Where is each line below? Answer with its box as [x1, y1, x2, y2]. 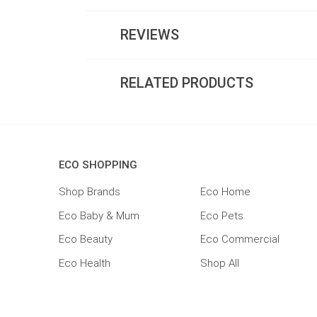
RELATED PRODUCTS [120, 74, 254, 92]
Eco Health [59, 256, 111, 270]
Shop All [200, 256, 240, 270]
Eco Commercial [200, 233, 280, 246]
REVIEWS [120, 26, 180, 44]
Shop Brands [59, 185, 121, 199]
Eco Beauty [59, 233, 113, 246]
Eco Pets [200, 209, 244, 222]
